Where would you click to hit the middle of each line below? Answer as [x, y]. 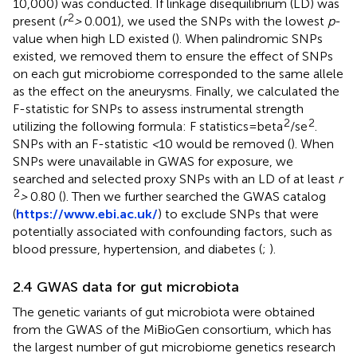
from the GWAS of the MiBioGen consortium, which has [172, 329]
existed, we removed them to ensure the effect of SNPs [173, 56]
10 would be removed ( [225, 143]
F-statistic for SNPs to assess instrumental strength [158, 108]
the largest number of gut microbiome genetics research [174, 347]
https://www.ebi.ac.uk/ [87, 214]
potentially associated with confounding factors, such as [173, 231]
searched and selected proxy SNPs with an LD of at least [175, 178]
